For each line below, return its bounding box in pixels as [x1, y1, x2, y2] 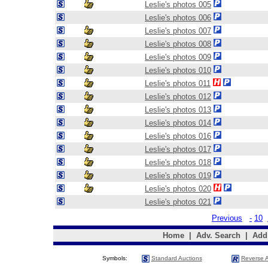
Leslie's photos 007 [145, 26, 211, 35]
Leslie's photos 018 [145, 158, 211, 167]
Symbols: [102, 255, 129, 261]
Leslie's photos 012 [145, 92, 211, 101]
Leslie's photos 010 [145, 66, 211, 75]
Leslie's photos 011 [145, 79, 211, 88]
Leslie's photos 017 [145, 145, 211, 154]
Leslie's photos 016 [145, 132, 211, 141]
